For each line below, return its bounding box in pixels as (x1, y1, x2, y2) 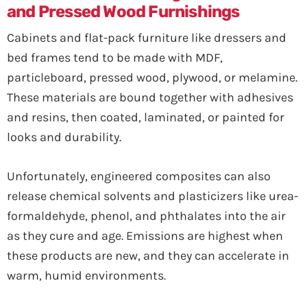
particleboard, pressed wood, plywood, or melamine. (7, 70, 297, 85)
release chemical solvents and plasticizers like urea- (7, 188, 298, 204)
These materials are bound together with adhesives (7, 90, 293, 105)
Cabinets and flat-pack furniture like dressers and (7, 30, 286, 45)
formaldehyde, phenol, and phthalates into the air (7, 208, 286, 223)
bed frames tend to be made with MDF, (7, 50, 223, 65)
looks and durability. (7, 130, 121, 145)
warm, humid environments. (7, 268, 166, 283)
